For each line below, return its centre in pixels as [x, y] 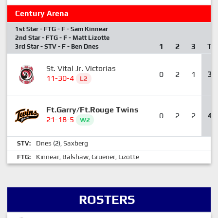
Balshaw [75, 157]
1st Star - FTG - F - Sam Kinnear [62, 29]
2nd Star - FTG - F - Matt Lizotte [62, 38]
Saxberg [76, 143]
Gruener [103, 157]
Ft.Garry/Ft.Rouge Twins [92, 110]
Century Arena [42, 13]
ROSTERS [107, 200]
